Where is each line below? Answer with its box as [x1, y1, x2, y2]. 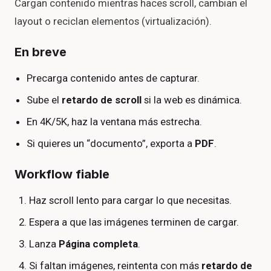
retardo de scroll [62, 94, 142, 106]
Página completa [58, 237, 138, 250]
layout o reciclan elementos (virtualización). [15, 15, 212, 28]
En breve [15, 45, 67, 60]
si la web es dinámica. [142, 94, 243, 106]
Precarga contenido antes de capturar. [27, 72, 200, 85]
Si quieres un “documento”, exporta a [27, 137, 195, 149]
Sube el [27, 94, 62, 106]
